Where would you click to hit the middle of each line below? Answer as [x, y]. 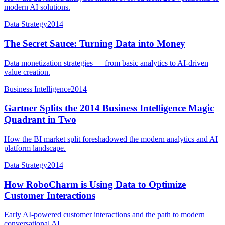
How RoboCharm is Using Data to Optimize [95, 184]
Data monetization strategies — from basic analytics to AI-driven [106, 63]
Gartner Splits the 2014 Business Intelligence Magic [109, 108]
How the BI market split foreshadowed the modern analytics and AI [111, 139]
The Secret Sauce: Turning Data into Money [95, 43]
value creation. [27, 72]
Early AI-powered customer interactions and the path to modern [104, 215]
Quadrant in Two [40, 120]
